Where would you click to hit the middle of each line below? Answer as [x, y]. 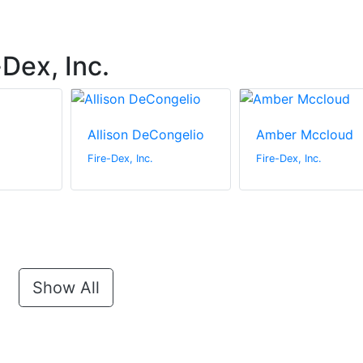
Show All [66, 288]
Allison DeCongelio [145, 135]
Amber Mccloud [305, 135]
